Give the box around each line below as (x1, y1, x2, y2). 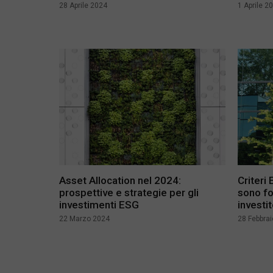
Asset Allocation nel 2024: (59, 174, 181, 186)
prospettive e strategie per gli (59, 186, 199, 199)
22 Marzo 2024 (59, 214, 110, 223)
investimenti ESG (59, 198, 139, 211)
